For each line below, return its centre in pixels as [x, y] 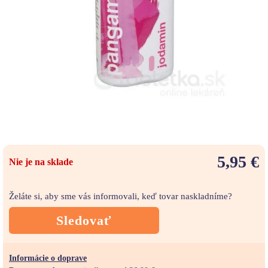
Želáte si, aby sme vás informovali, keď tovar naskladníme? [121, 196]
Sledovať [84, 220]
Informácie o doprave [48, 258]
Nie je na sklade [41, 162]
